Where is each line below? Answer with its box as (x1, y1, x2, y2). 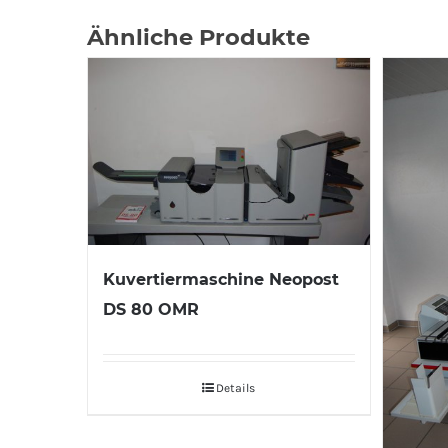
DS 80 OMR (103, 300, 199, 320)
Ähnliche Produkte (87, 23, 310, 51)
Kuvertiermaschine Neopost (103, 270, 339, 290)
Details (216, 381, 256, 396)
